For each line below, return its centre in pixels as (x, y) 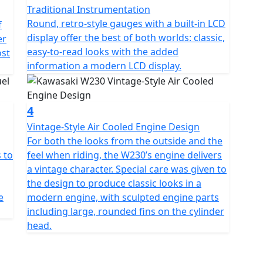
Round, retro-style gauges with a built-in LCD (126, 23)
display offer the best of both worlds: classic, (126, 38)
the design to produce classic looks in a (114, 183)
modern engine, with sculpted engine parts (123, 197)
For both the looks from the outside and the (125, 141)
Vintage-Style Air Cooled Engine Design (113, 127)
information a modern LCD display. (104, 66)
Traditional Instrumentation (89, 9)
